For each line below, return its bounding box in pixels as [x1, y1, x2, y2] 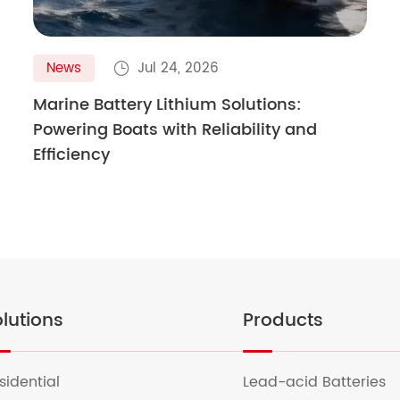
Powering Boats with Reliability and [33, 116, 318, 143]
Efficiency [33, 141, 111, 168]
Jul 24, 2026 [137, 56, 220, 79]
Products [242, 306, 323, 336]
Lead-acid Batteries [242, 371, 390, 394]
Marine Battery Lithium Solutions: [33, 91, 303, 118]
